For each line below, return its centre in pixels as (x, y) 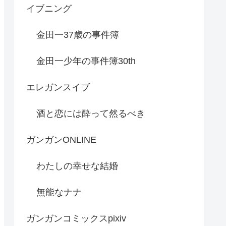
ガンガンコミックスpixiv (76, 218)
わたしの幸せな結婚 (77, 166)
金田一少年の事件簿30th (86, 61)
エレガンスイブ (58, 87)
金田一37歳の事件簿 (78, 35)
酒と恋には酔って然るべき (91, 113)
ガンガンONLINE (61, 139)
